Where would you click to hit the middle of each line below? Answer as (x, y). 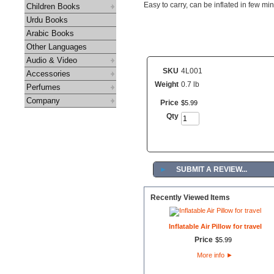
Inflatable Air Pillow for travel (215, 226)
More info (212, 255)
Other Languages (57, 47)
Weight (167, 84)
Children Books (53, 6)
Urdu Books (47, 20)
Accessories (48, 74)
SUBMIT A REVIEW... (212, 169)
